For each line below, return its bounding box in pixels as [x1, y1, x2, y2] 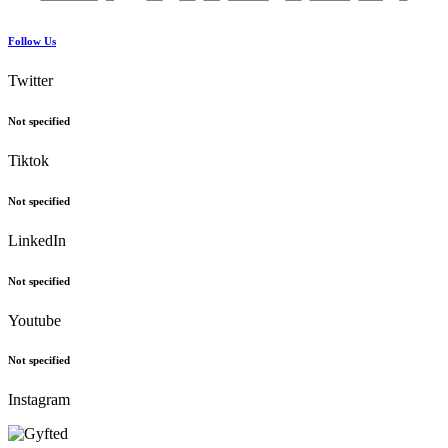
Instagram [8, 391, 70, 409]
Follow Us [8, 34, 56, 47]
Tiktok [8, 151, 49, 169]
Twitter [8, 71, 53, 89]
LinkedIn [8, 231, 66, 249]
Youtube [8, 311, 61, 329]
